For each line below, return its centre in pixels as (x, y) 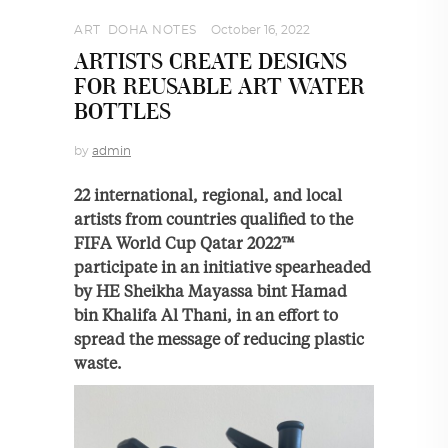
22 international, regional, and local (208, 194)
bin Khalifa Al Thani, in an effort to (206, 314)
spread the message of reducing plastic (219, 338)
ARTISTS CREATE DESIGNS (210, 62)
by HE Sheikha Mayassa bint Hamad (210, 290)
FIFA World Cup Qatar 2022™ (184, 242)
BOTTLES (122, 112)
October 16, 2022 (260, 29)
